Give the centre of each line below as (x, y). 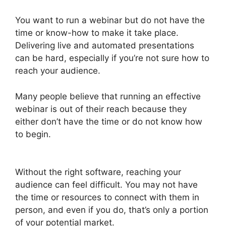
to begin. (33, 134)
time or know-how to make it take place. (97, 33)
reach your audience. (58, 71)
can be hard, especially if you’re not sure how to (112, 58)
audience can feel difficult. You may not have (106, 185)
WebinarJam (40, 147)
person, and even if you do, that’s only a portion (112, 210)
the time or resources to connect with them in (107, 197)
